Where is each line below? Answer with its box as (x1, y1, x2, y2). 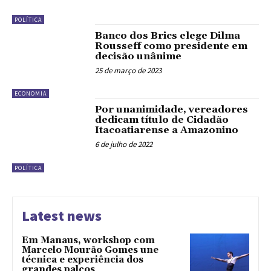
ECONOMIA (15, 90, 47, 98)
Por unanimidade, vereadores (95, 103, 249, 116)
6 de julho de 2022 (95, 139, 153, 150)
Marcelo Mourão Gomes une (22, 244, 158, 256)
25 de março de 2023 (95, 65, 162, 76)
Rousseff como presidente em (95, 39, 248, 52)
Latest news (22, 206, 102, 225)
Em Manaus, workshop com (22, 234, 155, 246)
